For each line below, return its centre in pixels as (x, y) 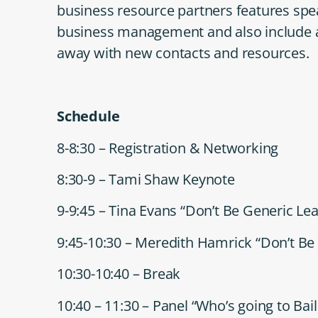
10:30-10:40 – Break (119, 274)
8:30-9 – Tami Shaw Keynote (146, 179)
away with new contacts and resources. (183, 53)
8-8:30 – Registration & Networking (168, 148)
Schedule (88, 116)
